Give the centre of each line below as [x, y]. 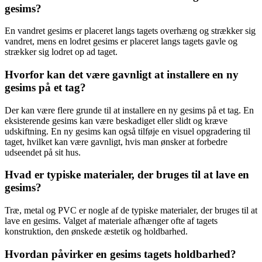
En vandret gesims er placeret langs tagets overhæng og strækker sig [130, 31]
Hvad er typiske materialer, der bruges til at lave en [127, 175]
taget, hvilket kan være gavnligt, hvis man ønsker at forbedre [116, 142]
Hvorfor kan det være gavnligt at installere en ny [122, 74]
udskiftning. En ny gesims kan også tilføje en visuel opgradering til [127, 131]
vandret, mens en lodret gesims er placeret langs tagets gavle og [121, 42]
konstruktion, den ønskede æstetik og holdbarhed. [96, 232]
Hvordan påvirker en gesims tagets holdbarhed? [120, 254]
